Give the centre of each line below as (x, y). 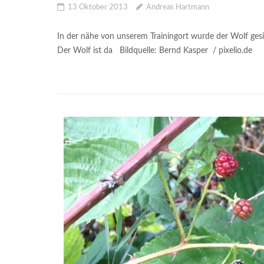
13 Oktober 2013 (98, 7)
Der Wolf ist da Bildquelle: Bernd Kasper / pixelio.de (154, 50)
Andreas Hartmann (177, 7)
